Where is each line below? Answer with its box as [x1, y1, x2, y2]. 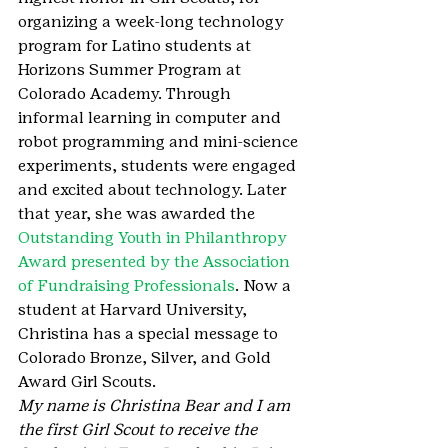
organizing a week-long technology [18, 12, 288, 31]
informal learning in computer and [18, 108, 285, 127]
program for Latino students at [18, 36, 255, 55]
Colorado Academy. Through [18, 84, 235, 103]
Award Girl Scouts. [18, 372, 156, 391]
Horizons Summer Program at [18, 60, 245, 79]
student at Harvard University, [18, 300, 251, 319]
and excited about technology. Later [18, 180, 291, 199]
